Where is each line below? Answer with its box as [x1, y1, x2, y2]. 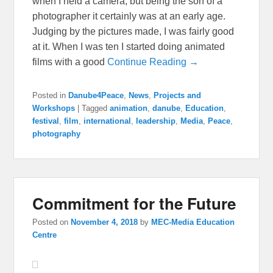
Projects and [154, 91, 202, 101]
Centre [32, 230, 57, 240]
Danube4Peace [68, 91, 124, 101]
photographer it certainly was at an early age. [32, 11, 226, 22]
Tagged [82, 104, 108, 113]
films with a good [32, 57, 108, 68]
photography [32, 129, 81, 139]
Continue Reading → [107, 57, 199, 68]
